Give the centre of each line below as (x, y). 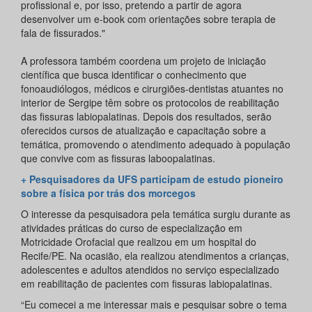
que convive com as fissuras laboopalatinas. (118, 158)
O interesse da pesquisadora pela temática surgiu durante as (156, 214)
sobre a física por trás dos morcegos (108, 193)
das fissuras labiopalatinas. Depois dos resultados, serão (146, 117)
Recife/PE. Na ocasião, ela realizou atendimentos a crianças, (155, 256)
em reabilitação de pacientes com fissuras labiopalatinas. (147, 284)
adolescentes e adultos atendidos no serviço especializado (150, 270)
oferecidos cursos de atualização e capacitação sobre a (143, 131)
